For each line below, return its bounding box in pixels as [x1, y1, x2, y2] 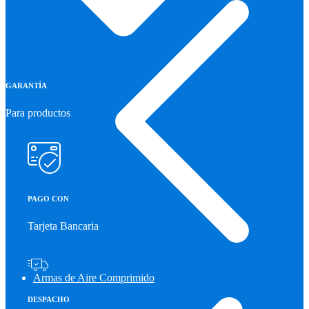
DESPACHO [28, 295, 70, 304]
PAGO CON [28, 195, 69, 203]
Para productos [6, 107, 70, 119]
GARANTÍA [6, 81, 47, 90]
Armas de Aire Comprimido [33, 272, 154, 283]
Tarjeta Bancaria [28, 220, 99, 232]
